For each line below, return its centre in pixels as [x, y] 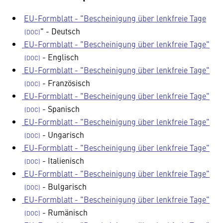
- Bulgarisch [63, 186]
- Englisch [59, 57]
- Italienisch [62, 160]
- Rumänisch [64, 212]
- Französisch [65, 83]
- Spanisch [60, 109]
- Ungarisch [62, 134]
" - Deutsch [60, 31]
